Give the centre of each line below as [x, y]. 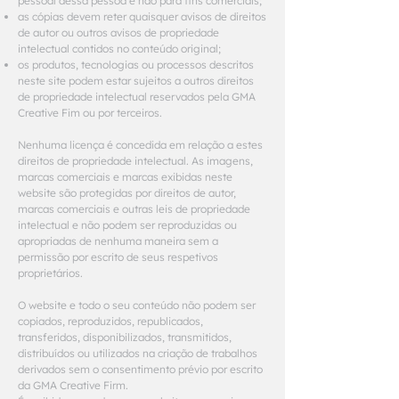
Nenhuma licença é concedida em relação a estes [140, 145]
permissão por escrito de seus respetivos [118, 257]
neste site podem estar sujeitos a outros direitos [136, 81]
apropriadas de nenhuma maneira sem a [118, 241]
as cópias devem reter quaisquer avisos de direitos [142, 16]
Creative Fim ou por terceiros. [90, 113]
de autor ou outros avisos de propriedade [118, 33]
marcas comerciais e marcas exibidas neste [125, 177]
